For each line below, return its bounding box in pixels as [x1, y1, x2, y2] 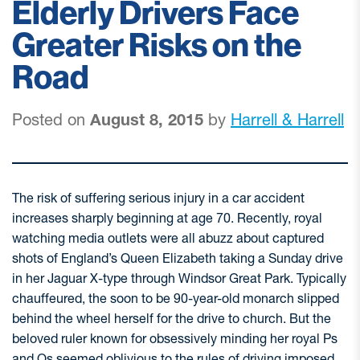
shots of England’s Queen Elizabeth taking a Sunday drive [12, 250, 343, 266]
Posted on [12, 110, 90, 129]
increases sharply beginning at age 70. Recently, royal [12, 210, 322, 226]
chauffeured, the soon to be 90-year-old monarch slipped [12, 290, 339, 306]
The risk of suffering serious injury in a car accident [12, 190, 305, 206]
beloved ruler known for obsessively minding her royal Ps [12, 330, 337, 346]
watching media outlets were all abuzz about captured [12, 230, 324, 246]
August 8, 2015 [90, 110, 203, 129]
